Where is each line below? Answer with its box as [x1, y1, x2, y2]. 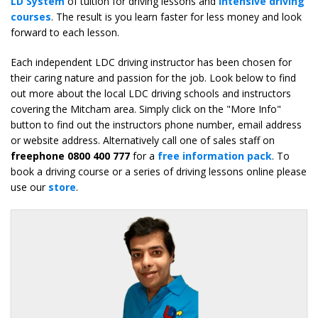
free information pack [158, 149, 272, 163]
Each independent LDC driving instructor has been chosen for [11, 55, 292, 70]
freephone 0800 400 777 [11, 149, 130, 163]
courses [11, 10, 51, 24]
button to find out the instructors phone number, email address [11, 118, 302, 132]
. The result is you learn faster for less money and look [51, 10, 302, 24]
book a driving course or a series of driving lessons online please [11, 165, 307, 179]
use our [11, 180, 48, 194]
